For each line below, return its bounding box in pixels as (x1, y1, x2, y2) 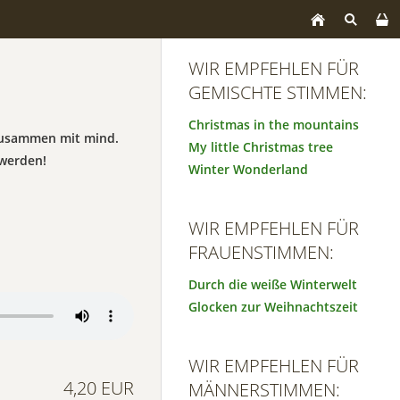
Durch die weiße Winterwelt (188, 276, 357, 293)
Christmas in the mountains (188, 116, 359, 133)
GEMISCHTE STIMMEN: (188, 80, 367, 104)
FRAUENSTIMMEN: (188, 240, 334, 264)
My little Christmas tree (188, 138, 333, 155)
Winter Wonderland (188, 161, 308, 178)
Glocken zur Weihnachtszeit (188, 298, 358, 315)
